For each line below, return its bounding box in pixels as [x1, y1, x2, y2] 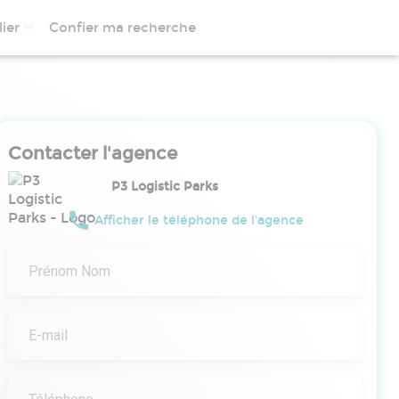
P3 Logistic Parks [111, 179, 218, 194]
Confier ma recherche [49, 20, 196, 36]
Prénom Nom [28, 263, 110, 280]
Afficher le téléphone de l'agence [94, 212, 304, 228]
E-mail [28, 327, 68, 344]
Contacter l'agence [8, 142, 177, 164]
